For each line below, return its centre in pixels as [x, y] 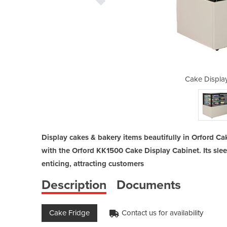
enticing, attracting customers [93, 163]
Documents [149, 185]
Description [74, 185]
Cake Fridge [69, 213]
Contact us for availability [162, 213]
